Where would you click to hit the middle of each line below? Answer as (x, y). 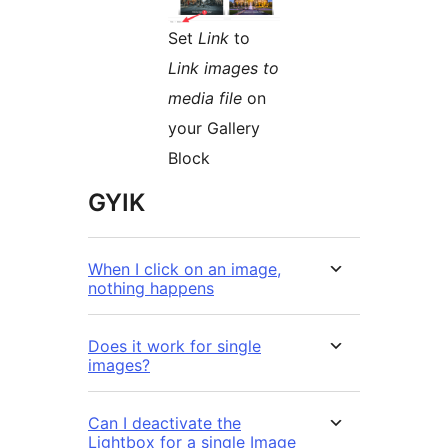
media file (205, 98)
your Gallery (214, 128)
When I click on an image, (184, 269)
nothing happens (151, 288)
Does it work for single (174, 346)
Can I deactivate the (164, 423)
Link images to (223, 68)
